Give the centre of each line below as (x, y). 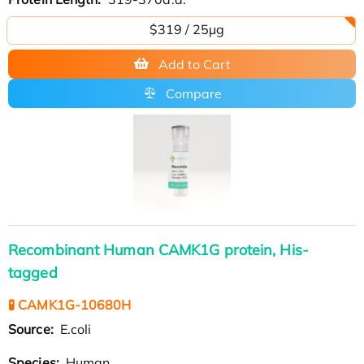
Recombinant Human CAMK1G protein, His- (158, 249)
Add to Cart (194, 64)
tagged (33, 272)
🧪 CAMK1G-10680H (70, 304)
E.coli (74, 329)
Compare (193, 93)
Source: (32, 329)
